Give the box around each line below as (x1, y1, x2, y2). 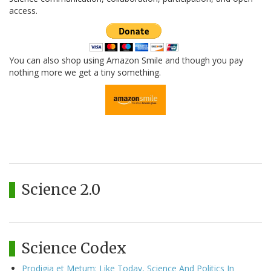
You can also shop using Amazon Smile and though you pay (9, 54, 243, 67)
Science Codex (21, 239, 126, 258)
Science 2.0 (21, 180, 100, 200)
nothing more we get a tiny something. (9, 67, 161, 79)
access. (9, 5, 38, 17)
